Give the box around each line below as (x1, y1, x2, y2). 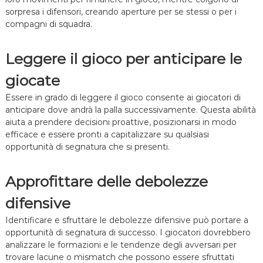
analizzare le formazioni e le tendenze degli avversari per (5, 240, 237, 251)
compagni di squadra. (5, 19, 92, 30)
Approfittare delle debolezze (5, 173, 208, 191)
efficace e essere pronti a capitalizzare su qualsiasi (5, 129, 209, 140)
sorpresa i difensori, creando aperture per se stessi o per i (5, 6, 237, 18)
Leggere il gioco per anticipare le (5, 50, 242, 68)
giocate (5, 72, 60, 90)
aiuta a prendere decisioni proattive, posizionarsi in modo (5, 117, 237, 128)
